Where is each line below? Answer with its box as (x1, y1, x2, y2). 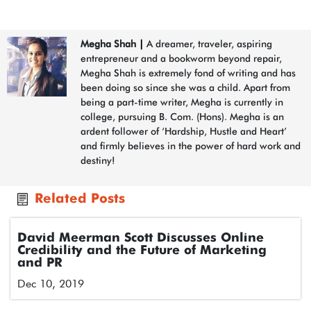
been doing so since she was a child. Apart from (81, 82, 290, 93)
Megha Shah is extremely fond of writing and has (81, 67, 296, 78)
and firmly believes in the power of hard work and (81, 140, 301, 151)
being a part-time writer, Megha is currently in (81, 96, 283, 108)
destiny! (81, 155, 115, 166)
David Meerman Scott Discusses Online (17, 232, 264, 244)
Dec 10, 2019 (17, 277, 84, 290)
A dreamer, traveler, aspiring (144, 38, 272, 49)
